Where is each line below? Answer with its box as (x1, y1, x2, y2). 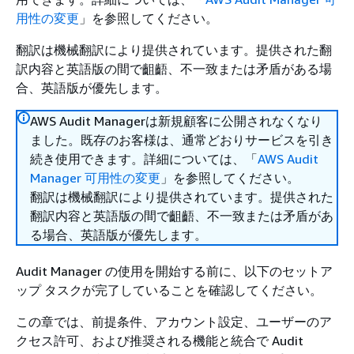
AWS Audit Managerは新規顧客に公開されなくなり (30, 113, 322, 129)
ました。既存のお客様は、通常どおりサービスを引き (30, 132, 333, 148)
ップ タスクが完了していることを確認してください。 (16, 282, 322, 298)
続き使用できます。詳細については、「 (30, 151, 258, 167)
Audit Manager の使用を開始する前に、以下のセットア (16, 263, 333, 279)
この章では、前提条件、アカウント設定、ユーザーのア (16, 314, 332, 330)
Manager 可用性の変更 (30, 170, 160, 186)
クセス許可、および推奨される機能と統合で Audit (16, 333, 303, 348)
